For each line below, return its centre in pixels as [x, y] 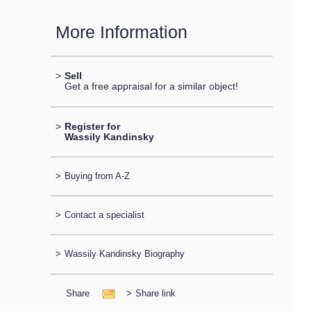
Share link [155, 293]
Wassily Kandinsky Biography [124, 254]
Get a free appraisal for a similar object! [151, 86]
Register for [92, 126]
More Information [121, 32]
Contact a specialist [104, 215]
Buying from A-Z [97, 176]
